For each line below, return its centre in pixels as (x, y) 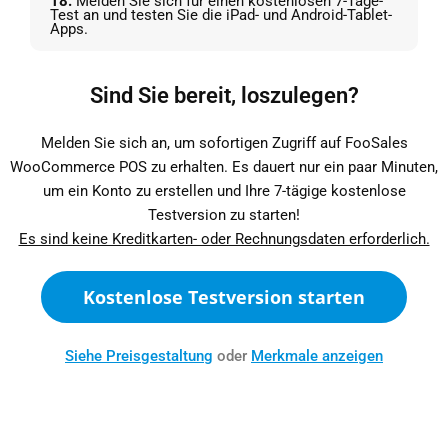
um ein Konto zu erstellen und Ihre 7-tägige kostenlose (224, 191)
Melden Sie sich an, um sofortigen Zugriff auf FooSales (224, 143)
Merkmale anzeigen (317, 356)
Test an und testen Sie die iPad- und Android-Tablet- (221, 15)
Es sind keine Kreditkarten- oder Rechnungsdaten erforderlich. (224, 239)
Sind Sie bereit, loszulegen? (224, 96)
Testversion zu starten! (224, 215)
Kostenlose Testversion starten (224, 297)
